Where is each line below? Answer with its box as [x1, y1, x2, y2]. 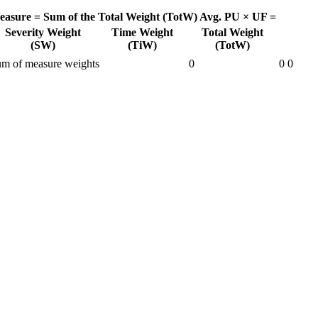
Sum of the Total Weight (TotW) [43, 11, 197, 23]
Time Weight [111, 26, 173, 38]
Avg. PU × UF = [199, 11, 276, 23]
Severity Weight [4, 26, 81, 38]
